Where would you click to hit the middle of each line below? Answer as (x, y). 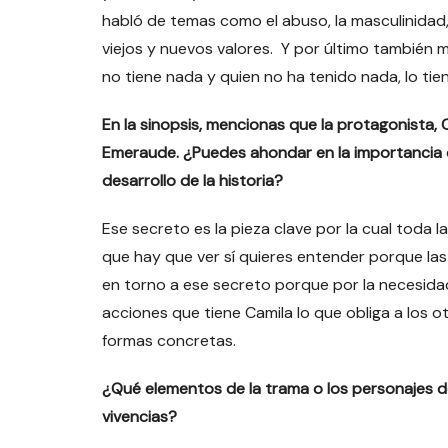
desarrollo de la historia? (192, 180)
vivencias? (139, 416)
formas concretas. (171, 340)
